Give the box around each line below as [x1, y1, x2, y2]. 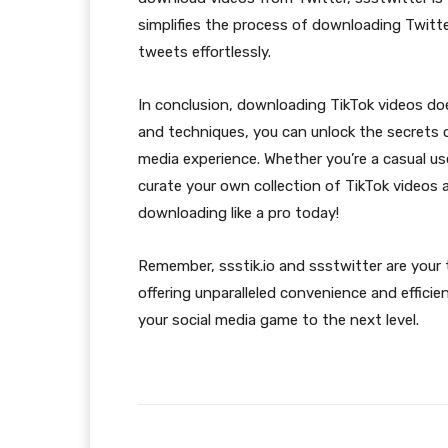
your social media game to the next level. [138, 311, 419, 330]
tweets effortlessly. [138, 43, 271, 62]
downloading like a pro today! [138, 204, 339, 223]
